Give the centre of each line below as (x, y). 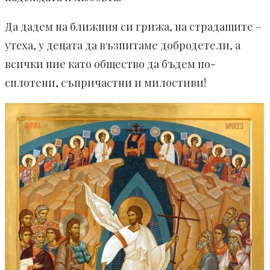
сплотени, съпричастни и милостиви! (105, 83)
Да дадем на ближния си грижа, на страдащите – (133, 27)
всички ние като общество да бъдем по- (110, 64)
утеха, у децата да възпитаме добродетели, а (123, 46)
